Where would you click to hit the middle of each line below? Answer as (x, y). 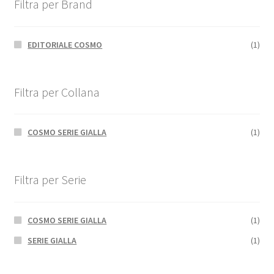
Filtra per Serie (50, 180)
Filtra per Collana (57, 92)
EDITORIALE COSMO (65, 44)
